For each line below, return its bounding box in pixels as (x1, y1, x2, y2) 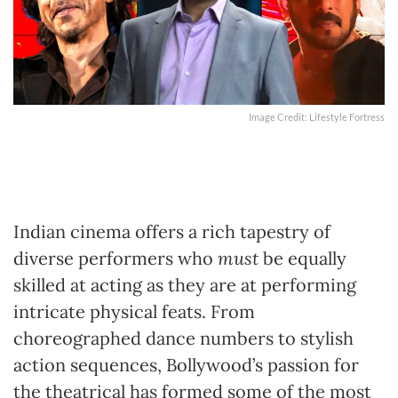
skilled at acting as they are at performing (13, 273, 356, 296)
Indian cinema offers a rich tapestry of (13, 219, 330, 243)
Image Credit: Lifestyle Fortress (249, 110, 385, 123)
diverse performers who (13, 246, 218, 269)
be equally (263, 246, 346, 269)
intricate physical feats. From (13, 299, 255, 322)
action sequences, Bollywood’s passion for (13, 353, 359, 376)
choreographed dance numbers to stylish (13, 326, 354, 349)
